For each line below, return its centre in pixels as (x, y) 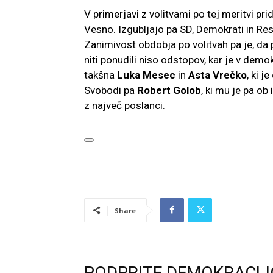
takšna (101, 75)
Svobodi (103, 90)
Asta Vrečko (218, 75)
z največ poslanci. (125, 105)
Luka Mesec (146, 75)
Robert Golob (168, 90)
